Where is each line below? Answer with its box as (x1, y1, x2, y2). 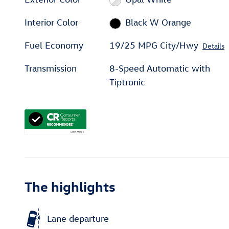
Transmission (25, 63, 77, 74)
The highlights (25, 177, 116, 195)
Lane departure (47, 213, 109, 224)
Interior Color (25, 17, 78, 28)
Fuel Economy (25, 40, 83, 51)
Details (202, 41, 225, 51)
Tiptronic (109, 77, 146, 88)
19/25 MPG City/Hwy (109, 40, 199, 51)
